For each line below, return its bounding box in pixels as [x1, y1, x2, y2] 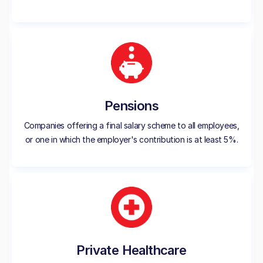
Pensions [104, 98, 159, 113]
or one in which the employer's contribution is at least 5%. [25, 134, 238, 144]
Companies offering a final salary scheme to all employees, [23, 120, 240, 130]
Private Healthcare [76, 242, 187, 258]
